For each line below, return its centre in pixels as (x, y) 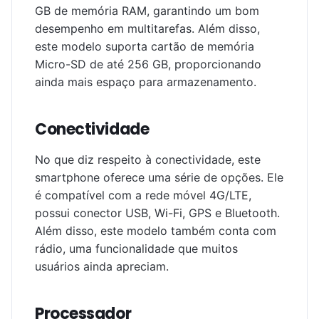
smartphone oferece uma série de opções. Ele (159, 177)
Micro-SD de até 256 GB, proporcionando (148, 64)
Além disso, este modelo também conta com (156, 231)
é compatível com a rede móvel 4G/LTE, (143, 195)
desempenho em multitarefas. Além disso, (147, 28)
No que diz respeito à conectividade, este (148, 159)
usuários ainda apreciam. (102, 266)
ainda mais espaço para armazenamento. (146, 82)
